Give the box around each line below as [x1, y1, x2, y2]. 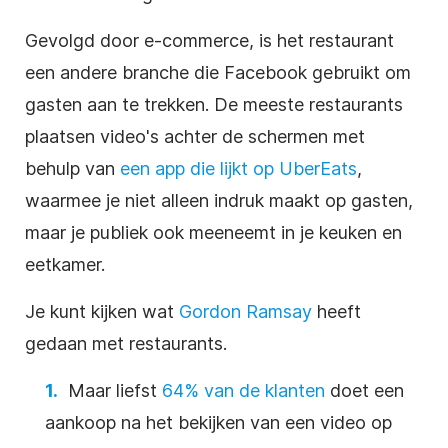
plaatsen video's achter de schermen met [25, 125, 365, 147]
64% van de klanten [162, 379, 325, 401]
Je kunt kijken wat [25, 300, 174, 322]
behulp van [25, 157, 115, 179]
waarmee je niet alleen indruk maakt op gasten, [25, 189, 413, 211]
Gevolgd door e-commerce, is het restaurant [25, 29, 394, 51]
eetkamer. [25, 253, 105, 275]
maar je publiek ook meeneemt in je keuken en [25, 221, 402, 243]
